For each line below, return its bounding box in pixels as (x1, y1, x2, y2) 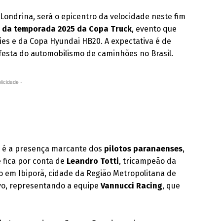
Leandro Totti (67, 156, 119, 166)
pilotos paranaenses (104, 144, 183, 153)
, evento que (132, 24, 177, 34)
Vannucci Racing (101, 181, 163, 190)
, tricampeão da (119, 156, 177, 166)
